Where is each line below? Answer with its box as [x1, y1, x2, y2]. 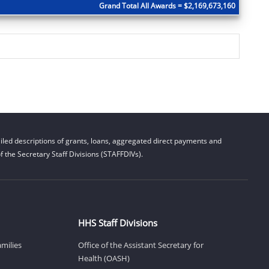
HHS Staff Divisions [77, 216, 157, 229]
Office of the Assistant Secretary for [77, 239, 204, 250]
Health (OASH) [77, 252, 130, 264]
